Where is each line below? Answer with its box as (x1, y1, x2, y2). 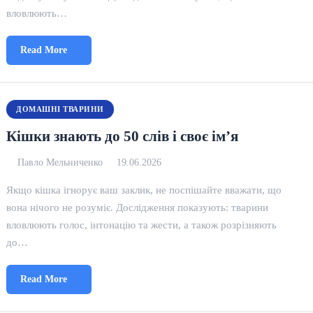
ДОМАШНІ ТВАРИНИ (16, 105, 104, 113)
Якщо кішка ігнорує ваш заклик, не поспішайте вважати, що (6, 184, 282, 196)
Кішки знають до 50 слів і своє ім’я (6, 128, 239, 144)
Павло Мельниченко (17, 157, 103, 168)
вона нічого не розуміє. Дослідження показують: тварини (6, 201, 269, 213)
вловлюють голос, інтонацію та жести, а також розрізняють (6, 219, 277, 231)
